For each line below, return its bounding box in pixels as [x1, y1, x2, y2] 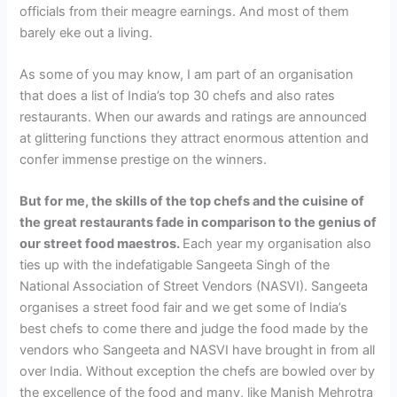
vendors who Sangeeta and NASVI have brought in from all [19, 342, 376, 359]
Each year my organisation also [183, 236, 372, 253]
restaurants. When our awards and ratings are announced [19, 109, 368, 126]
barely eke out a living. [19, 24, 153, 41]
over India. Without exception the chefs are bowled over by [19, 363, 376, 380]
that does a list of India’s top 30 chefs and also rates [19, 88, 336, 105]
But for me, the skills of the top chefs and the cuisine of [19, 193, 365, 210]
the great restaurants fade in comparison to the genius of [19, 214, 378, 231]
